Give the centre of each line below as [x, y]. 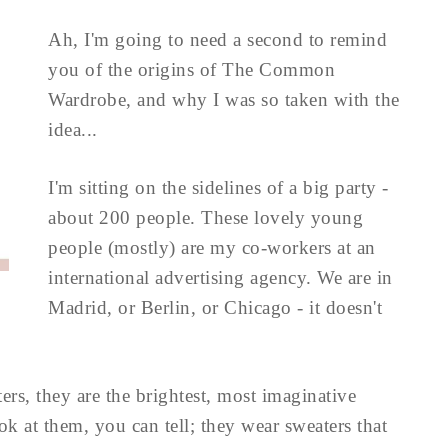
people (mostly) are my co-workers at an [212, 247]
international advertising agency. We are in [220, 277]
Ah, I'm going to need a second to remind [217, 39]
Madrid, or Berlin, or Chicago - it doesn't [215, 307]
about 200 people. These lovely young [205, 217]
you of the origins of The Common [191, 69]
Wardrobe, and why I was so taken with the [224, 99]
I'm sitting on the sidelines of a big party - [218, 187]
